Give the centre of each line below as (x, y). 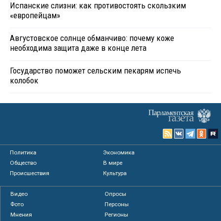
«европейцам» (35, 16)
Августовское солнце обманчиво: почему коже (92, 38)
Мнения (21, 215)
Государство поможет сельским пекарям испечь (95, 71)
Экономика (119, 153)
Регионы (116, 215)
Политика (23, 153)
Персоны (116, 204)
